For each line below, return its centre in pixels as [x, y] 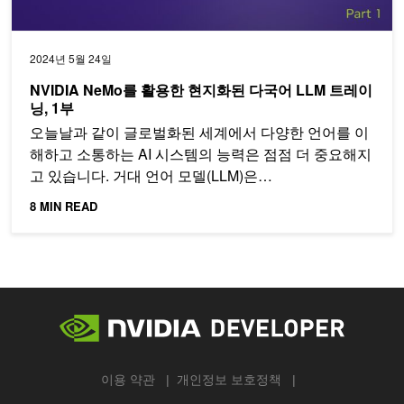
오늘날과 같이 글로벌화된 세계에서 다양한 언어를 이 [199, 132]
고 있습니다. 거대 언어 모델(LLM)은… [151, 175]
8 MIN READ [64, 206]
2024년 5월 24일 [71, 58]
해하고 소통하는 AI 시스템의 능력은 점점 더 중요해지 [201, 153]
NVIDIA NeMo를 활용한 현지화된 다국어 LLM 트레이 [201, 89]
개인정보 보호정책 [229, 379]
